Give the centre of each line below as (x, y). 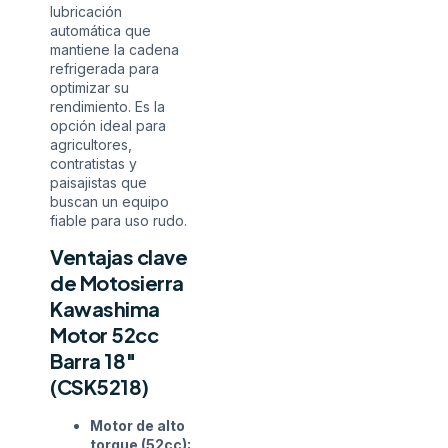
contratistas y (93, 164)
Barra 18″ (93, 361)
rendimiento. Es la (107, 107)
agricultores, (91, 145)
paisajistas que (98, 183)
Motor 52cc (104, 335)
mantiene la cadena (114, 50)
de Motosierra (117, 283)
